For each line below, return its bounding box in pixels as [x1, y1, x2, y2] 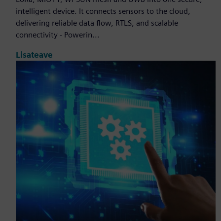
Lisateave [16, 50, 53, 60]
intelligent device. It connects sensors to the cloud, [16, 6, 190, 16]
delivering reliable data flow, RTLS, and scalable [16, 18, 178, 28]
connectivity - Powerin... [16, 30, 100, 40]
